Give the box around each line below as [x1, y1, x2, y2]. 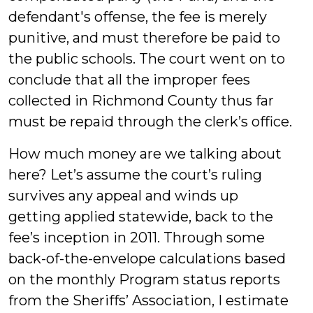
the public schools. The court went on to [8, 50, 285, 67]
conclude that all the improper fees [8, 71, 250, 88]
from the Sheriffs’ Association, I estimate [8, 292, 289, 309]
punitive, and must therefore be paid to [8, 29, 280, 46]
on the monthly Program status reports [8, 271, 280, 288]
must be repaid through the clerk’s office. [8, 113, 292, 130]
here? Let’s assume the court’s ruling [8, 166, 262, 183]
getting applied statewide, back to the [8, 208, 273, 225]
